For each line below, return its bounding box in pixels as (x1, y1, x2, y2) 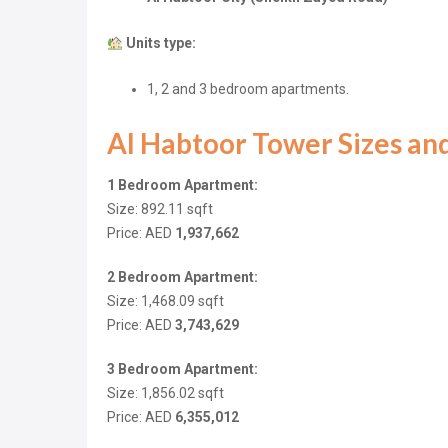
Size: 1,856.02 (107, 385, 198, 402)
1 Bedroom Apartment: (107, 177, 258, 194)
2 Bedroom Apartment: (107, 269, 258, 286)
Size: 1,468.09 (107, 293, 198, 310)
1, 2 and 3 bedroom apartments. (147, 81, 349, 98)
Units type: (125, 35, 196, 52)
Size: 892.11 (107, 201, 187, 218)
